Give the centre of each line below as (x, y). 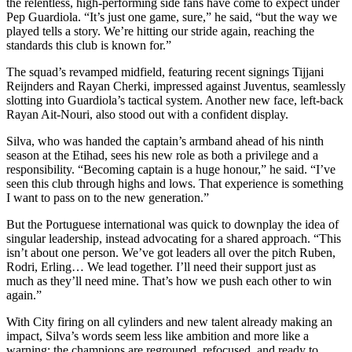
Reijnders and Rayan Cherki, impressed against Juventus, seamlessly (176, 86)
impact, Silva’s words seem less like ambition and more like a (158, 335)
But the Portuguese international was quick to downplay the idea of (172, 224)
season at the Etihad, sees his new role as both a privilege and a (162, 155)
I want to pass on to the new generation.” (108, 197)
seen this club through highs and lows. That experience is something (175, 183)
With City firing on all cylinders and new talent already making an (169, 321)
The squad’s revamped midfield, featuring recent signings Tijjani (165, 71)
